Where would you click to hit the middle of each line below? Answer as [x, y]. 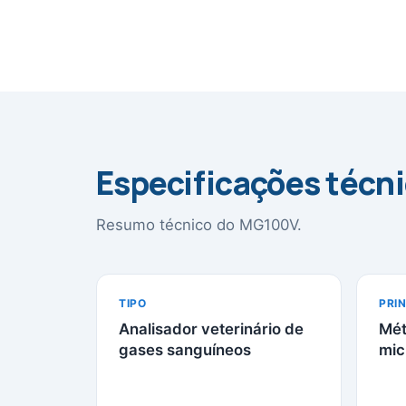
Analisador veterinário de [211, 329]
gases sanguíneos [185, 350]
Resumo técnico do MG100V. [199, 225]
